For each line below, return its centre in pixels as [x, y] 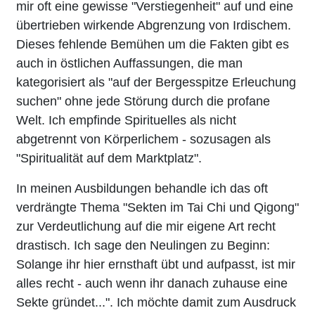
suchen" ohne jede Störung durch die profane [143, 101]
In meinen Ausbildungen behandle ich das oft [142, 188]
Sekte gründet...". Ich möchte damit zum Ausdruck [156, 302]
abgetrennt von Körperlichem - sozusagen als [143, 139]
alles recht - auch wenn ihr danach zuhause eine [152, 283]
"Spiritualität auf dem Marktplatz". [109, 158]
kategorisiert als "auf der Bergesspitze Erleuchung [156, 82]
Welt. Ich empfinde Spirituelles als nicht [126, 120]
